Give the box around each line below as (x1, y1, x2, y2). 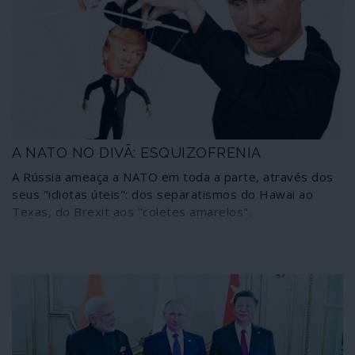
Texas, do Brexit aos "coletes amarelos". (12, 204, 251, 220)
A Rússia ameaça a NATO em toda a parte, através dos (12, 169, 334, 185)
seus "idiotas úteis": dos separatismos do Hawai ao (12, 186, 313, 203)
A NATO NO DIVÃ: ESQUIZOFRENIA (12, 144, 261, 162)
